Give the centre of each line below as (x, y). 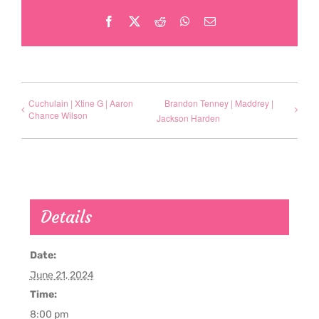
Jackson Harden (188, 117)
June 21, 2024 (62, 276)
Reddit (180, 21)
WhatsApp (214, 21)
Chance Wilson (58, 115)
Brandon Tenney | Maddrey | (219, 103)
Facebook (136, 21)
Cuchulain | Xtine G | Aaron (81, 103)
